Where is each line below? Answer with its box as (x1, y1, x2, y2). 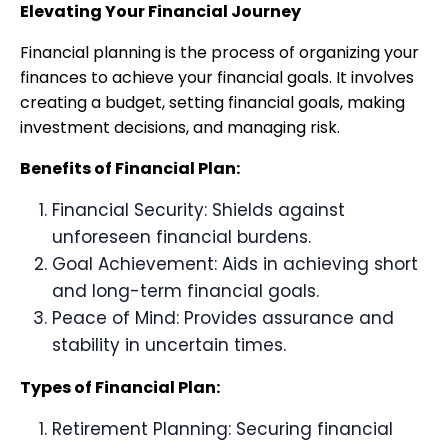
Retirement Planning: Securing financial (52, 417, 393, 441)
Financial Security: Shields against (52, 198, 345, 222)
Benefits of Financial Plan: (20, 157, 240, 180)
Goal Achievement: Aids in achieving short (52, 252, 418, 276)
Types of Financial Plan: (20, 376, 220, 399)
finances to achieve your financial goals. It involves (20, 66, 414, 89)
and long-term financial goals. (52, 279, 319, 303)
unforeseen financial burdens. (52, 225, 311, 249)
